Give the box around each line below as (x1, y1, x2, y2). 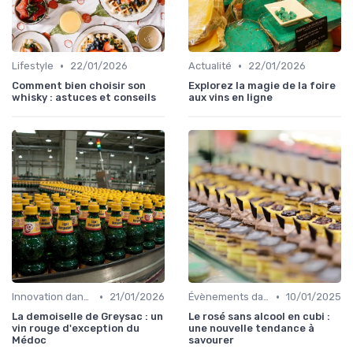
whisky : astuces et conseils (12, 91, 156, 104)
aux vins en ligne (188, 91, 273, 104)
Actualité (188, 60, 232, 72)
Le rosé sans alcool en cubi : (188, 310, 330, 323)
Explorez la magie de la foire (188, 80, 336, 92)
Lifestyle (12, 60, 54, 72)
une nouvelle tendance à (188, 322, 314, 335)
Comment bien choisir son (12, 80, 146, 92)
